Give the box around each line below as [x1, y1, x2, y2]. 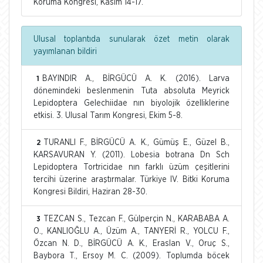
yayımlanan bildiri [33, 47, 97, 56]
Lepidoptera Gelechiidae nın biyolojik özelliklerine [33, 99, 230, 107]
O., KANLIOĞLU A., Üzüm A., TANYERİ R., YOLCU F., [33, 227, 230, 235]
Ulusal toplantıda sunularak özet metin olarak [33, 35, 230, 43]
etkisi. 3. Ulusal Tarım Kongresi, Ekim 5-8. [33, 111, 183, 120]
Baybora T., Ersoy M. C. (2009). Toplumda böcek [33, 251, 230, 260]
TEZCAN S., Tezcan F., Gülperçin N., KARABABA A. [43, 214, 230, 223]
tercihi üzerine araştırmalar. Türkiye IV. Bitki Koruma [33, 175, 230, 184]
